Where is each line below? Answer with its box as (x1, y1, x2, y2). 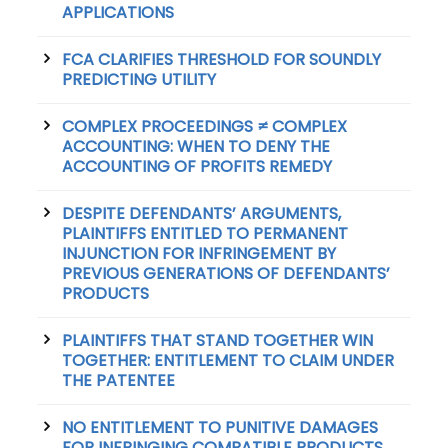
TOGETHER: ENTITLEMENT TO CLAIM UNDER (62, 349, 395, 373)
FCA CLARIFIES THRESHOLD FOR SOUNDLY (62, 48, 382, 72)
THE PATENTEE (62, 369, 176, 393)
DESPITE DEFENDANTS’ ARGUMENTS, (62, 202, 342, 226)
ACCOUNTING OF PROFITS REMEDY (62, 155, 333, 179)
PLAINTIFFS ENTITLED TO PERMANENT (62, 222, 349, 246)
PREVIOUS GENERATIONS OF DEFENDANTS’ (62, 262, 391, 286)
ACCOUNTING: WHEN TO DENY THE (62, 135, 331, 159)
